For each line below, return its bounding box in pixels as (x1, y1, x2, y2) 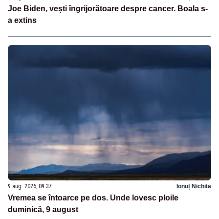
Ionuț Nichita (176, 182, 211, 190)
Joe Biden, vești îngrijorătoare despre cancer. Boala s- (8, 4, 208, 13)
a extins (8, 16, 37, 25)
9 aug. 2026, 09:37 (8, 182, 52, 190)
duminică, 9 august (8, 205, 78, 214)
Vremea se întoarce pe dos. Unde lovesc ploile (8, 193, 178, 202)
